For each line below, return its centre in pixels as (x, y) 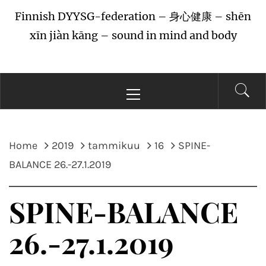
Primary (151, 81)
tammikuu (114, 146)
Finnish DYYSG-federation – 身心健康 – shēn (133, 17)
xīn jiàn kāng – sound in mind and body (133, 36)
